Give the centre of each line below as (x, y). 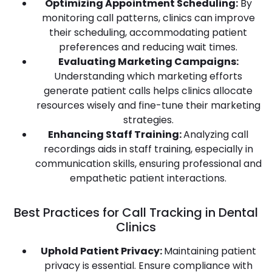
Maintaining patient (210, 251)
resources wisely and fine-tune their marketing (148, 105)
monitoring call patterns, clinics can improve (148, 18)
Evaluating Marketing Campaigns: (148, 61)
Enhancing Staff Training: (116, 134)
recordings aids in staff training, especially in (148, 149)
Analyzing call (216, 134)
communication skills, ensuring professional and (148, 163)
